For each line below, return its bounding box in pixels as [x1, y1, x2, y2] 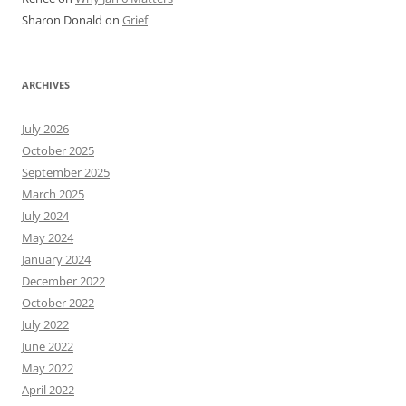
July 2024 [22, 207, 69, 224]
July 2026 [22, 120, 69, 137]
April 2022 [22, 381, 74, 398]
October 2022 [22, 294, 94, 311]
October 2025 [22, 141, 94, 159]
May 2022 [22, 359, 73, 376]
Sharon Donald [22, 11, 102, 28]
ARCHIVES [22, 77, 70, 92]
